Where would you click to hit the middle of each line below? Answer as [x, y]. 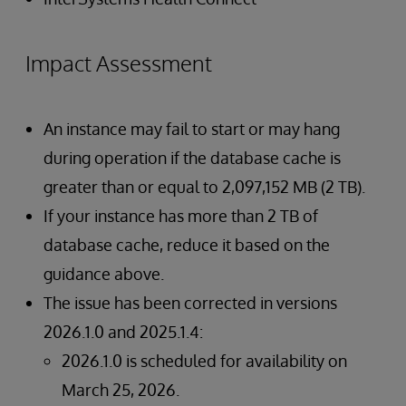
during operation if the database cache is [192, 158]
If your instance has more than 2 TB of [181, 216]
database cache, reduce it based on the [187, 245]
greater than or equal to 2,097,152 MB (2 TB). [204, 187]
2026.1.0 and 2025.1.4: [123, 332]
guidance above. [104, 274]
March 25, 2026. [121, 390]
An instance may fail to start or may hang [192, 129]
